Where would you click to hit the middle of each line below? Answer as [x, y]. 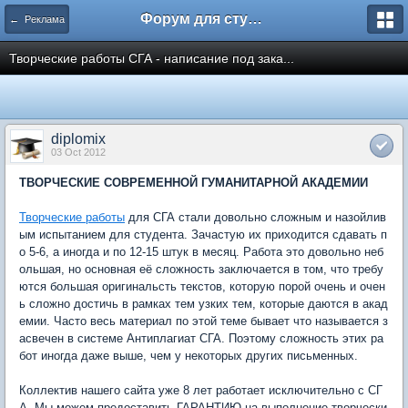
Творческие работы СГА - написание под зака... [152, 58]
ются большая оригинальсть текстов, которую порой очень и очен [202, 286]
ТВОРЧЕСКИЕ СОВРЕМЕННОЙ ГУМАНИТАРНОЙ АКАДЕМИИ [194, 183]
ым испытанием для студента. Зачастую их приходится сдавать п [203, 235]
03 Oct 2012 [78, 152]
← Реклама [37, 19]
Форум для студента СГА [255, 19]
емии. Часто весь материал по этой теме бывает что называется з [204, 321]
